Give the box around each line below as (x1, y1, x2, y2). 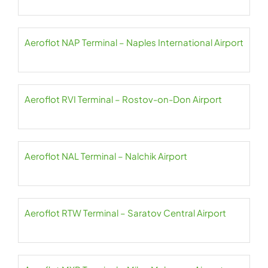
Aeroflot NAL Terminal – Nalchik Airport (25, 150, 187, 162)
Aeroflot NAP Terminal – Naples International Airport (25, 36, 243, 48)
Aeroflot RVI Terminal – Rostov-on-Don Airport (25, 93, 222, 105)
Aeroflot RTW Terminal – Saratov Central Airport (25, 207, 226, 218)
